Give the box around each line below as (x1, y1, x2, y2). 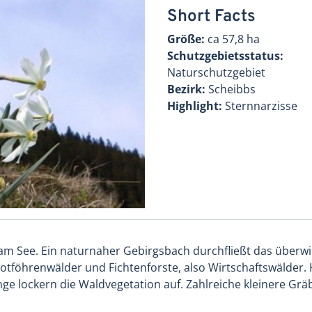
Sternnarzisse (222, 97, 297, 114)
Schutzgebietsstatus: (167, 47, 283, 63)
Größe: (167, 31, 205, 47)
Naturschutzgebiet (167, 64, 265, 80)
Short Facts (167, 6, 256, 27)
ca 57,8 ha (205, 31, 260, 47)
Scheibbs (208, 81, 256, 97)
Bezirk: (167, 81, 208, 97)
